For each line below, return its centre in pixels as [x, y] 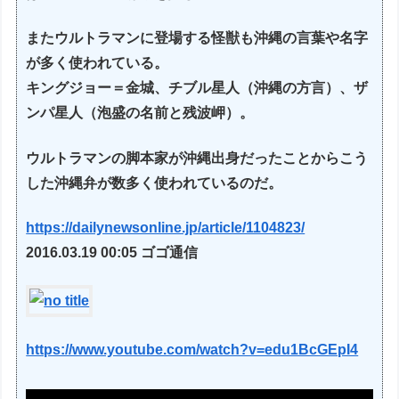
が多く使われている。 [98, 63]
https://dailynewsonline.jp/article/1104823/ [166, 227]
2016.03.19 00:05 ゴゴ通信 [112, 252]
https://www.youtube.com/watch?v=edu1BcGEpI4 [192, 349]
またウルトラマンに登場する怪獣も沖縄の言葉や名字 [197, 38]
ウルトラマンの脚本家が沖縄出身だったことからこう [197, 158]
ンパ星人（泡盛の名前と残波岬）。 [140, 113]
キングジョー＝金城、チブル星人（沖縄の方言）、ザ [197, 88]
